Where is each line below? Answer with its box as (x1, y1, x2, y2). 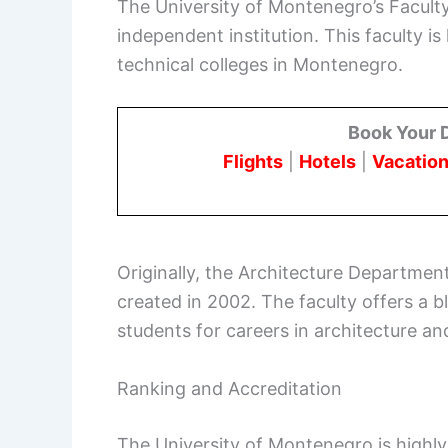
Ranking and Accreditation (117, 378, 342, 400)
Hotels (299, 151, 356, 173)
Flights (223, 151, 283, 173)
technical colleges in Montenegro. (117, 53, 403, 75)
